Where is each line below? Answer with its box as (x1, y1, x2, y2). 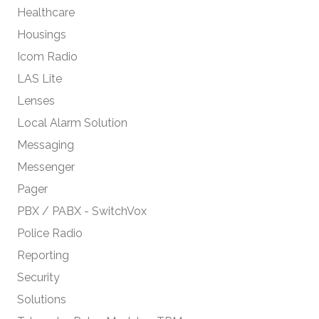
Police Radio (17, 226, 83, 240)
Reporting (17, 248, 69, 262)
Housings (17, 27, 66, 41)
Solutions (17, 292, 66, 306)
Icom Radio (17, 49, 78, 63)
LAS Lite (17, 71, 62, 85)
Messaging (17, 137, 74, 152)
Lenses (17, 93, 55, 108)
